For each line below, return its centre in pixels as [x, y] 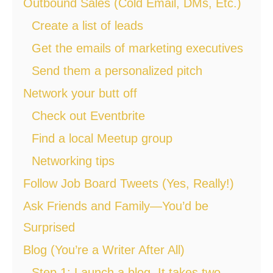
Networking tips [73, 161]
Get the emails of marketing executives [137, 48]
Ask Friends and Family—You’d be [116, 206]
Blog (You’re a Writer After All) [104, 250]
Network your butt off [80, 93]
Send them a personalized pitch [117, 70]
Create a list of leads [87, 25]
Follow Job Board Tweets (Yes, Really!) [129, 183]
